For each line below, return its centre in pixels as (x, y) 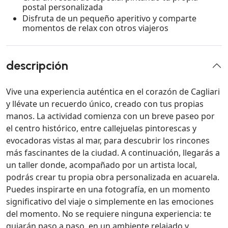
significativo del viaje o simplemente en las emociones (110, 202)
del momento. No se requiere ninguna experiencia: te (109, 214)
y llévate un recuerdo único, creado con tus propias (105, 104)
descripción (37, 66)
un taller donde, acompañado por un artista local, (102, 165)
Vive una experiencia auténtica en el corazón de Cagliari (113, 92)
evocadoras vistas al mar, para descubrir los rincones (108, 141)
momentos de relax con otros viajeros (95, 28)
